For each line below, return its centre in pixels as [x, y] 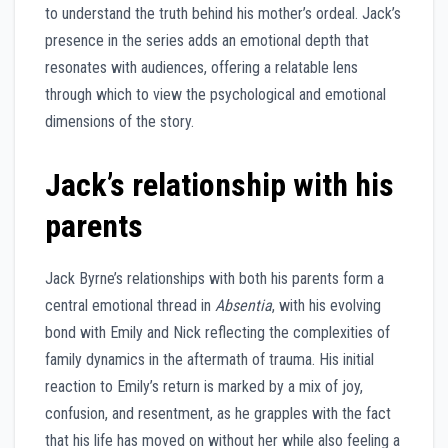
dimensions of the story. [119, 121]
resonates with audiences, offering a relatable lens [201, 67]
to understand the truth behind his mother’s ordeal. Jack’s [223, 13]
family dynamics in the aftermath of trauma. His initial [209, 359]
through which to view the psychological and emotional [215, 94]
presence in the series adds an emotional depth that [207, 40]
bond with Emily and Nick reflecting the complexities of [217, 332]
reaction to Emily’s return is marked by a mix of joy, [204, 386]
